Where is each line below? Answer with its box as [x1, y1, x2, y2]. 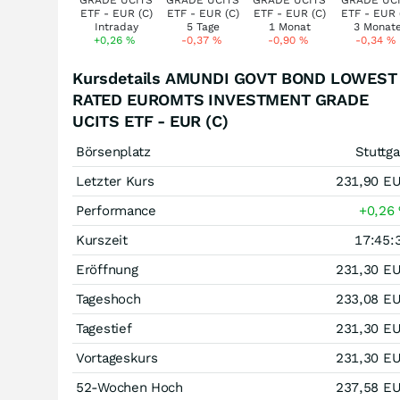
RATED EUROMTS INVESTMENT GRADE [72, 90, 369, 109]
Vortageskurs [76, 350, 158, 366]
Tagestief [76, 321, 132, 337]
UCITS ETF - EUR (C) [72, 112, 229, 130]
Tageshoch [76, 291, 141, 307]
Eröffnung [76, 262, 138, 278]
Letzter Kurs [76, 173, 154, 189]
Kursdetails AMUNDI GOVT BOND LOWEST [72, 69, 397, 87]
